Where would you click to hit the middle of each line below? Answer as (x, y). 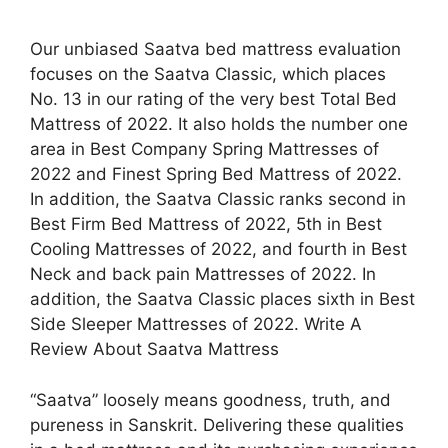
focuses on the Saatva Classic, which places (208, 74)
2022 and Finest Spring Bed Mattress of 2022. (216, 174)
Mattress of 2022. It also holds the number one (219, 124)
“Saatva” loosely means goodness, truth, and (210, 399)
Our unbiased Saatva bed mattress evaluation (215, 49)
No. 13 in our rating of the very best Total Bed (213, 99)
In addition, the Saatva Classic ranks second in (218, 199)
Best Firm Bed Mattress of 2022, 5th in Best (206, 224)
